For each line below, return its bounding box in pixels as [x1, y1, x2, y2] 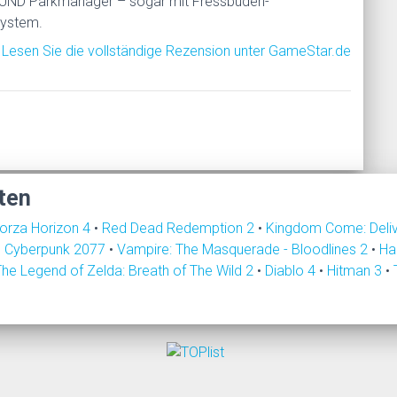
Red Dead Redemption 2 [102, 219, 258, 237]
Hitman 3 [327, 261, 385, 279]
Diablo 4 [265, 261, 319, 279]
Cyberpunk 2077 [4, 240, 109, 258]
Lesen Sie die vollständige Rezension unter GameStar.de [2, 42, 352, 59]
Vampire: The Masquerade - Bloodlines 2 [117, 240, 371, 258]
